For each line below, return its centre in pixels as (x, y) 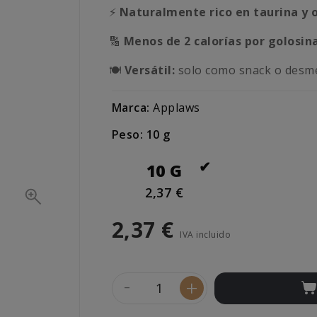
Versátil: (150, 70)
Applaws (177, 108)
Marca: (131, 108)
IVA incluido (206, 235)
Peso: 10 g (141, 135)
